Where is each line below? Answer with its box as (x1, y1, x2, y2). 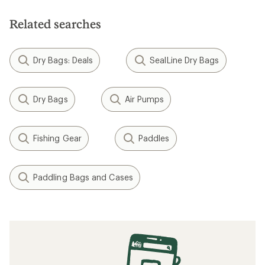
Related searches (9, 17, 101, 31)
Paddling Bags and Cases (33, 172, 133, 182)
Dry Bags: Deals (33, 55, 93, 65)
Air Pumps (124, 94, 164, 104)
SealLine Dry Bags (150, 55, 219, 65)
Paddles (138, 133, 170, 143)
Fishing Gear (33, 133, 82, 143)
